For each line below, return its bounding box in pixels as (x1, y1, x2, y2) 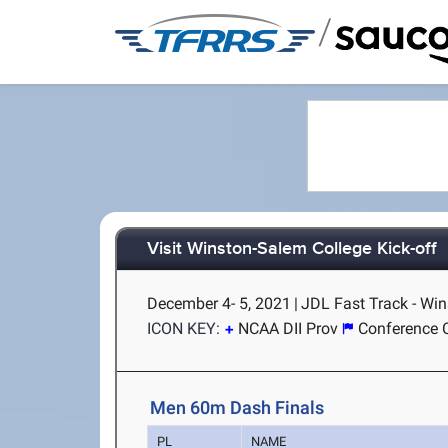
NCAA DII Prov (238, 319, 339, 338)
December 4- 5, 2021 (147, 294, 292, 313)
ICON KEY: (147, 319, 221, 338)
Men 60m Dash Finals (150, 397, 325, 418)
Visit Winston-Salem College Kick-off (147, 238, 438, 261)
